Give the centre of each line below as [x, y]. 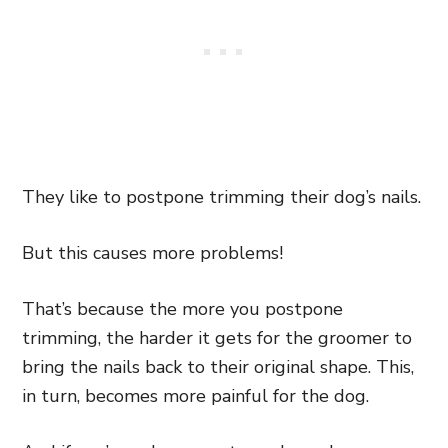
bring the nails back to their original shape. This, [218, 367]
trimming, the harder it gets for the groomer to [217, 338]
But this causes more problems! [152, 253]
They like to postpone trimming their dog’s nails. [221, 197]
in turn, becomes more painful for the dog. [195, 396]
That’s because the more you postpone [182, 309]
